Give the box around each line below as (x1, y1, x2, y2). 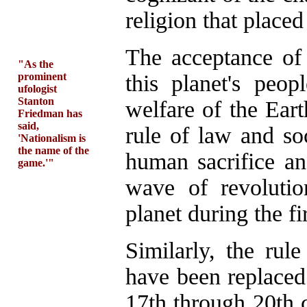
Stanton (18, 95, 54, 107)
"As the (18, 58, 53, 70)
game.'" (18, 157, 54, 169)
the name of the (18, 145, 89, 156)
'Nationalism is (18, 132, 86, 144)
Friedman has (18, 108, 82, 119)
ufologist (18, 83, 57, 95)
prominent (18, 71, 66, 82)
